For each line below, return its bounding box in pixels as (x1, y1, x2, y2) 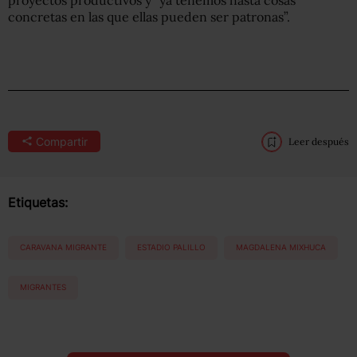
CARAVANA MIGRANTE (20, 242, 107, 253)
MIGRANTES (20, 282, 66, 292)
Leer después (288, 135, 349, 147)
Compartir (35, 134, 88, 148)
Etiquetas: (8, 194, 68, 210)
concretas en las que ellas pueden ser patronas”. (8, 8, 290, 25)
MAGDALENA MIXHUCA (236, 242, 326, 253)
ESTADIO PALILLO (137, 242, 206, 253)
